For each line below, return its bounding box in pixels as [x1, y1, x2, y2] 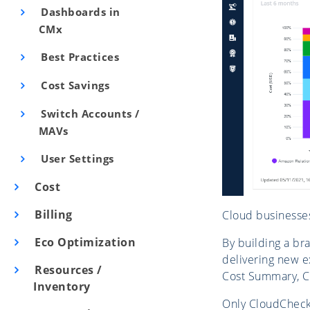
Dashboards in [37, 5, 120, 19]
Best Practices [37, 50, 120, 64]
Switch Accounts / [37, 107, 140, 120]
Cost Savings [37, 78, 110, 92]
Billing [31, 207, 73, 222]
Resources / [31, 262, 102, 277]
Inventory [33, 279, 91, 294]
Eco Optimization [31, 235, 136, 250]
